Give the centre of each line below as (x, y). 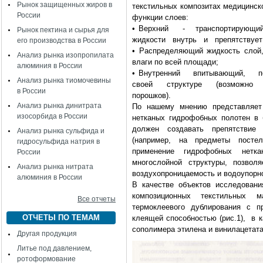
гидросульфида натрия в (58, 141)
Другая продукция (47, 234)
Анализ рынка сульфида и (61, 131)
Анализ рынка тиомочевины (64, 80)
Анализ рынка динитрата (59, 106)
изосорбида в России (52, 116)
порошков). (151, 95)
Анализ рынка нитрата (55, 167)
